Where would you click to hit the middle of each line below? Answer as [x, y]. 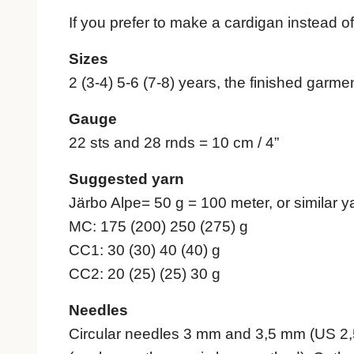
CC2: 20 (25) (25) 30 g [145, 274]
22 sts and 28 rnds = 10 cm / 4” [174, 143]
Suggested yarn [126, 179]
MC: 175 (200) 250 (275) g [158, 227]
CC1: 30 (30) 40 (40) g [145, 250]
